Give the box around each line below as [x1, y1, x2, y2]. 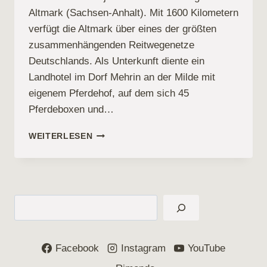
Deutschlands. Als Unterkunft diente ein [29, 55, 204, 67]
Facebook [55, 243, 100, 254]
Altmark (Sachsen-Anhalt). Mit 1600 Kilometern [29, 7, 238, 18]
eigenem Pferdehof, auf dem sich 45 [29, 87, 189, 99]
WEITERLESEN [29, 131, 93, 141]
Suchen [133, 197, 166, 209]
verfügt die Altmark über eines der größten [29, 23, 216, 35]
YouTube [187, 243, 225, 254]
